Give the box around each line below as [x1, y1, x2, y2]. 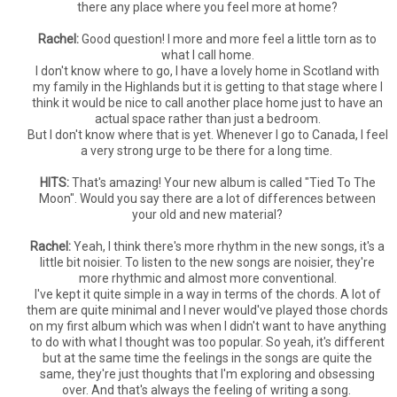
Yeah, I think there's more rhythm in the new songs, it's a [74, 239, 385, 253]
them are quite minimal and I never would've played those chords [27, 303, 388, 317]
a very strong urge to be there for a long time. [80, 144, 335, 158]
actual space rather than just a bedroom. [94, 112, 321, 126]
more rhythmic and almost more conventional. [78, 271, 337, 285]
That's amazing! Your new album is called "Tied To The [71, 175, 376, 190]
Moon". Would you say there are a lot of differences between [39, 191, 376, 206]
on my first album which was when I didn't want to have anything [28, 319, 386, 333]
